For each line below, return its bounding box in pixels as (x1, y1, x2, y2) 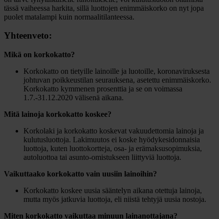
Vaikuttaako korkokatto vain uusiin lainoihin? (4, 170, 157, 178)
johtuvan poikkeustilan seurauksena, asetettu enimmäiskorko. (23, 76, 211, 84)
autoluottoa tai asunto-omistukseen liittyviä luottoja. (23, 153, 181, 161)
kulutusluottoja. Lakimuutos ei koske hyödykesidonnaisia (23, 135, 200, 144)
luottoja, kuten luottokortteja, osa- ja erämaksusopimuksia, (23, 144, 202, 153)
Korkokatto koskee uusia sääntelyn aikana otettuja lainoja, (23, 186, 202, 195)
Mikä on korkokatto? (4, 50, 75, 59)
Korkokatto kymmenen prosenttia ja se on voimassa (23, 85, 182, 93)
